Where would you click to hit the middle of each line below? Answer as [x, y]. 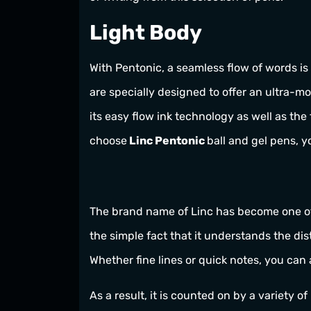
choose [108, 141]
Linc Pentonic [167, 141]
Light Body [146, 33]
